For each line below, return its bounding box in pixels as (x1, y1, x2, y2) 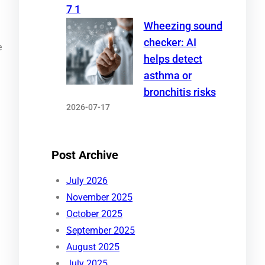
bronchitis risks (143, 86, 216, 98)
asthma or (143, 69, 192, 82)
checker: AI (143, 36, 196, 49)
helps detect (143, 53, 202, 65)
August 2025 (66, 241, 119, 253)
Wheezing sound (143, 20, 222, 32)
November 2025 (66, 192, 132, 203)
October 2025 (66, 208, 122, 220)
